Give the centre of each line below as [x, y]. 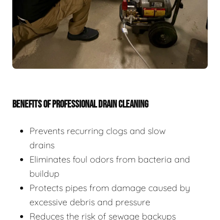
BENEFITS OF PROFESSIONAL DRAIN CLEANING [80, 105]
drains [42, 145]
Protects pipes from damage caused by [110, 188]
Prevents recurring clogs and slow [97, 131]
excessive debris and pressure [90, 202]
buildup [44, 174]
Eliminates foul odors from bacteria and [110, 160]
